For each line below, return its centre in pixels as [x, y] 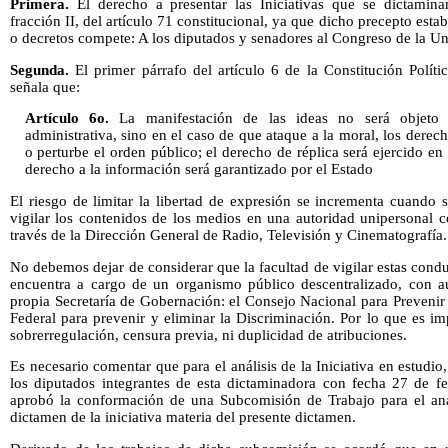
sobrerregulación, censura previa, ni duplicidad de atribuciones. [208, 334]
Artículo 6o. [67, 118]
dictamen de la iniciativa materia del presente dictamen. [183, 417]
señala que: [45, 86]
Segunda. [43, 69]
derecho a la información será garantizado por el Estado [198, 169]
